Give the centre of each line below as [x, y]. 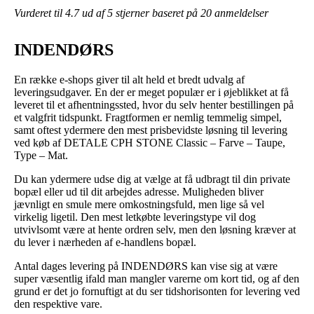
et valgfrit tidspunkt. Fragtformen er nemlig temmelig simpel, [148, 117]
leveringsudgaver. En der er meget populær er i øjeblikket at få [151, 92]
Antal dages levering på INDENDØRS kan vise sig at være [146, 266]
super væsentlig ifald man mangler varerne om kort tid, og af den [157, 278]
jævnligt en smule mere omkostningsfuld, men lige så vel [139, 204]
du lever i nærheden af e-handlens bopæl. [105, 242]
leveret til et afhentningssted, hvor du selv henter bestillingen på [154, 104]
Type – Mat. [41, 155]
